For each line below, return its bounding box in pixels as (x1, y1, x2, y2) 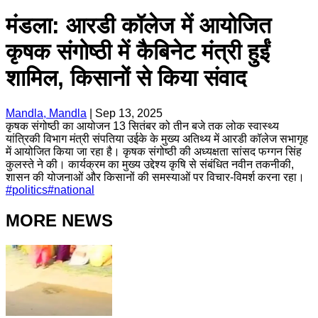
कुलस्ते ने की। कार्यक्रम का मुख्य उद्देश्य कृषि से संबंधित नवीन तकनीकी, (6, 158, 294, 170)
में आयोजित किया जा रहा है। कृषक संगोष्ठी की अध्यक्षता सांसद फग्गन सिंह (6, 145, 302, 158)
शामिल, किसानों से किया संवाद (6, 65, 246, 92)
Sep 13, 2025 (95, 106, 163, 119)
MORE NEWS (6, 210, 113, 230)
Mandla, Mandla (6, 106, 87, 119)
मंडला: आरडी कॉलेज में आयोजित (6, 13, 271, 39)
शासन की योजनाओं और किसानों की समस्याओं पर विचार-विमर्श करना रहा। (6, 170, 305, 183)
